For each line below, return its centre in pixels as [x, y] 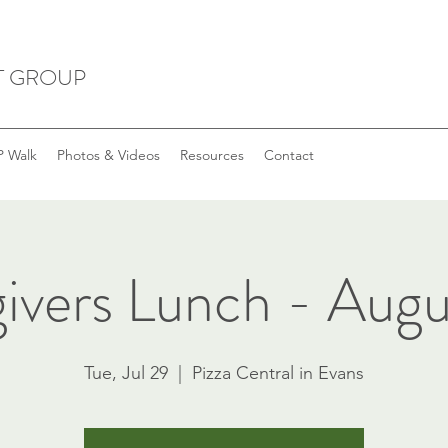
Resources [212, 155]
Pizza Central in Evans [278, 373]
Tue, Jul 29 [126, 373]
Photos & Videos [108, 155]
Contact [289, 155]
